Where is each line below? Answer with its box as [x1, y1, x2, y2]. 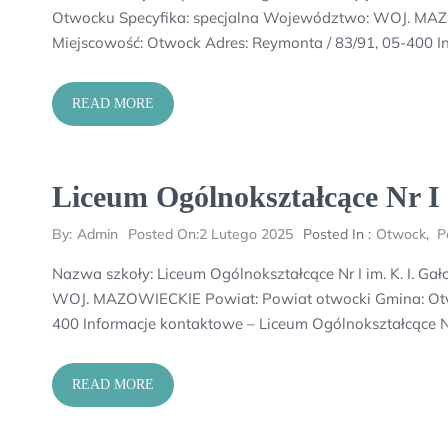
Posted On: [128, 225, 199, 243]
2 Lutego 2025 [199, 225, 293, 243]
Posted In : [303, 225, 371, 243]
